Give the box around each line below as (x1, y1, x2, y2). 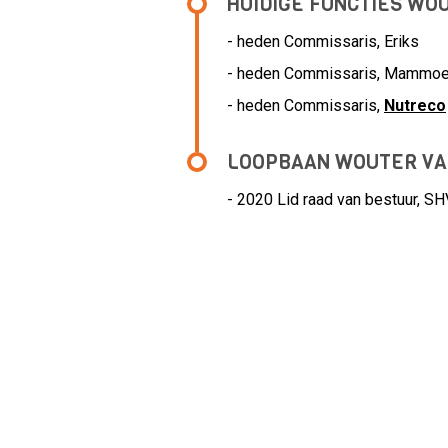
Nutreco (384, 96, 446, 115)
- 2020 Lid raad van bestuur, (227, 190, 424, 209)
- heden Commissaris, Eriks (227, 32, 419, 51)
